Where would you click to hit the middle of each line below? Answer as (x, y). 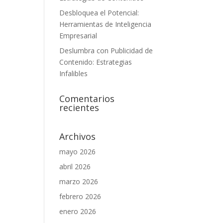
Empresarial (78, 35)
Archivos (78, 136)
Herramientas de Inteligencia (106, 24)
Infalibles (74, 73)
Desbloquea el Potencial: (99, 12)
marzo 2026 (79, 181)
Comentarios (87, 98)
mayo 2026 (78, 151)
